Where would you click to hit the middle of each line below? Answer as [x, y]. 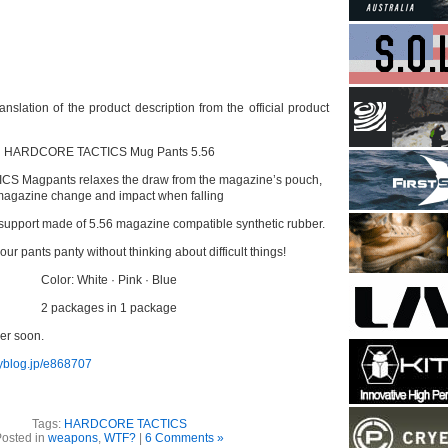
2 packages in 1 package [109, 307]
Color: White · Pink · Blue [109, 279]
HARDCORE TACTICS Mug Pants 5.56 [109, 151]
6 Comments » [184, 437]
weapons [73, 437]
